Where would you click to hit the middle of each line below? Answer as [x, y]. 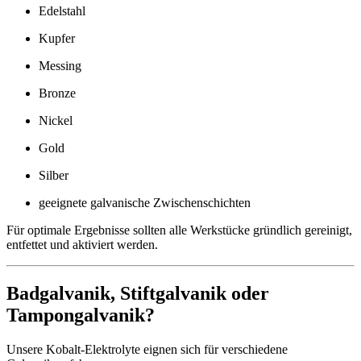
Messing [60, 65]
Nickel [56, 120]
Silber [54, 175]
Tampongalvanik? [81, 315]
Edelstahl [62, 10]
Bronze [57, 93]
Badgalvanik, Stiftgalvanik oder [138, 293]
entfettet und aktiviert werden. [82, 244]
